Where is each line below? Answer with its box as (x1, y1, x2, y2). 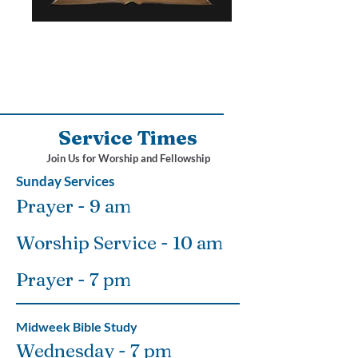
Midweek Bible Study (16, 319, 137, 334)
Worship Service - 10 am (16, 232, 223, 254)
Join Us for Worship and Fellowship (46, 152, 210, 165)
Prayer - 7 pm (16, 268, 131, 291)
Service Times (58, 125, 197, 149)
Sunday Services (16, 173, 114, 189)
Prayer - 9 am (16, 195, 131, 217)
